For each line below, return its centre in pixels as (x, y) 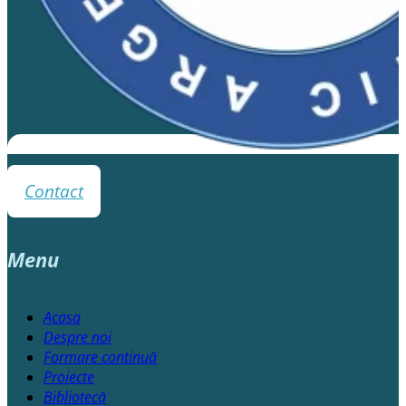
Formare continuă (100, 358)
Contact (54, 191)
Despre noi (77, 338)
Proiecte (69, 377)
